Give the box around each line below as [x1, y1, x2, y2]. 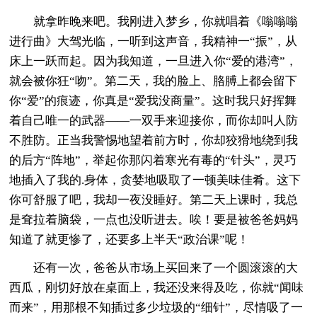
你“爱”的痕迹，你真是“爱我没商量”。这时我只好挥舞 [9, 93, 297, 108]
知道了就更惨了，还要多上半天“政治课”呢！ [9, 232, 250, 246]
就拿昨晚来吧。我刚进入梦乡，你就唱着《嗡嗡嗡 [9, 14, 299, 28]
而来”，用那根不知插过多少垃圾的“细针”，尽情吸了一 [9, 300, 304, 314]
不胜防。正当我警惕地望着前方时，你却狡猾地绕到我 [9, 133, 299, 147]
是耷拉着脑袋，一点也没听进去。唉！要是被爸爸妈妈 [9, 212, 299, 226]
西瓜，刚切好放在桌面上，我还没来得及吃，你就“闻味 [9, 280, 304, 294]
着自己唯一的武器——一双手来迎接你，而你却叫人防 [9, 113, 299, 127]
